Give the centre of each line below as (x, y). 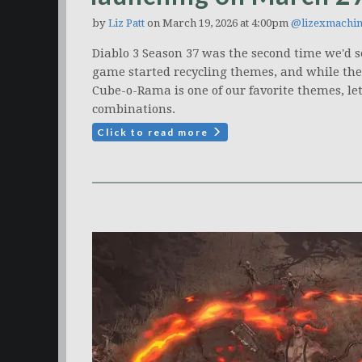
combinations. (134, 109)
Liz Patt (126, 23)
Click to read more (154, 132)
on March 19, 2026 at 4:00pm (218, 23)
